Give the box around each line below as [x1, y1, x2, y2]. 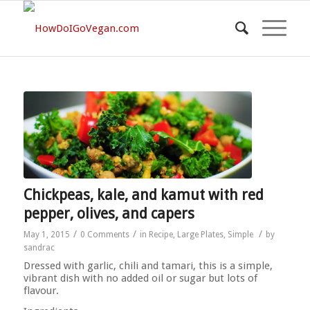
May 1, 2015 [23, 229, 70, 239]
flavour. [23, 284, 59, 297]
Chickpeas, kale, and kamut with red [23, 185, 264, 203]
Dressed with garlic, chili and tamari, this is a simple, [23, 259, 273, 272]
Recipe [148, 229, 173, 239]
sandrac [23, 242, 55, 253]
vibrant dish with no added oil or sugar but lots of [23, 271, 257, 284]
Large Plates [176, 229, 224, 239]
